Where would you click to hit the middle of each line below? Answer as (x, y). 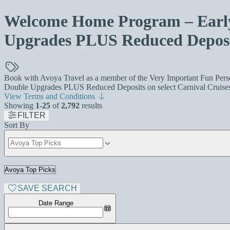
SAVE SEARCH (47, 188)
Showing (20, 105)
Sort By (17, 125)
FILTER (32, 115)
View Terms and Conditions (51, 96)
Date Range (56, 203)
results (91, 105)
